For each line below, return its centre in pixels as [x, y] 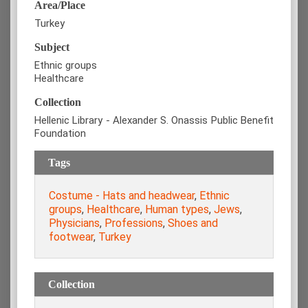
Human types [177, 209]
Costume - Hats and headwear [122, 195]
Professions [134, 223]
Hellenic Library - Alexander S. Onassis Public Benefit [154, 120]
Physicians [74, 223]
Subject [52, 47]
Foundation [60, 133]
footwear [71, 236]
